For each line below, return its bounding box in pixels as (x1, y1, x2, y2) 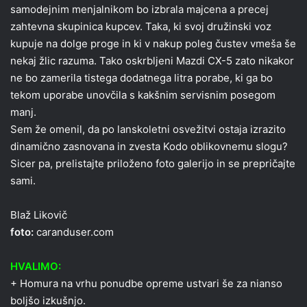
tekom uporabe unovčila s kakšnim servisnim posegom (10, 88, 275, 101)
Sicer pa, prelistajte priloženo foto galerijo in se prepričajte (10, 156, 295, 170)
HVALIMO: (10, 259, 61, 273)
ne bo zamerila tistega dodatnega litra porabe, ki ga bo (10, 71, 273, 84)
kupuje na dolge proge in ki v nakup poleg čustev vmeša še (10, 36, 296, 50)
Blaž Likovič (10, 208, 67, 221)
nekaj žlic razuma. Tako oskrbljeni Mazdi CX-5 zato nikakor (10, 53, 294, 67)
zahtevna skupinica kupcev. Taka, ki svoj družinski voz (10, 19, 271, 33)
